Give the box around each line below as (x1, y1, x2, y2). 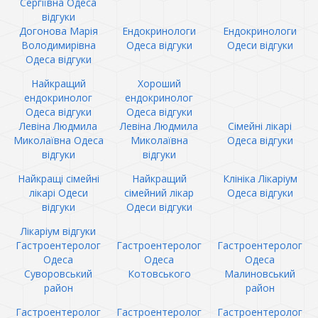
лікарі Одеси (28, 186, 88, 199)
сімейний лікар (124, 186, 194, 199)
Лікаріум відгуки (21, 224, 96, 238)
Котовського (127, 267, 191, 280)
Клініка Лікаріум (222, 172, 297, 185)
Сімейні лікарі (228, 119, 292, 133)
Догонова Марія (18, 24, 98, 38)
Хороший (137, 77, 181, 90)
